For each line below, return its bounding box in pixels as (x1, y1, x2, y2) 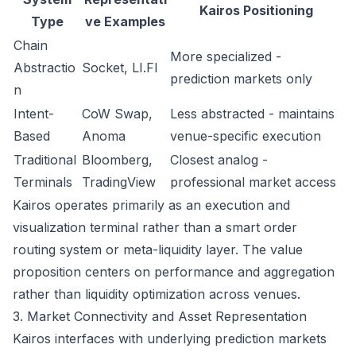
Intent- (14, 106, 54, 122)
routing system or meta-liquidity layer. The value (13, 242, 303, 257)
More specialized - (170, 48, 281, 64)
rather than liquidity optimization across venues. (13, 286, 300, 302)
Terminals (14, 174, 72, 190)
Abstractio (14, 60, 75, 75)
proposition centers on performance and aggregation (13, 264, 335, 280)
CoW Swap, (82, 106, 153, 122)
